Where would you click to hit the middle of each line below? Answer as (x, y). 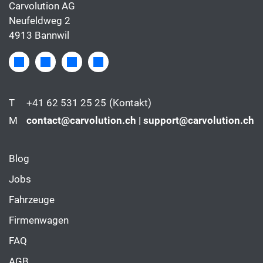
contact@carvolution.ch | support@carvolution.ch (140, 121)
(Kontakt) (130, 103)
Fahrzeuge (32, 200)
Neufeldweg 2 (40, 21)
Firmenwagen (39, 220)
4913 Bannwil (39, 36)
